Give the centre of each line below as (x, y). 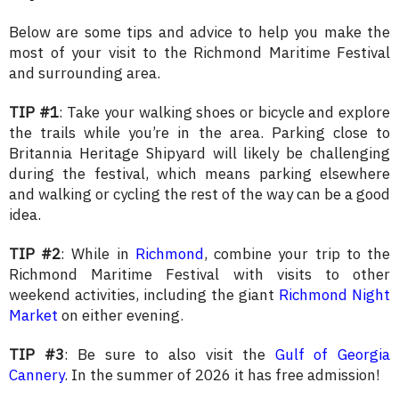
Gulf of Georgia (333, 354)
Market (33, 315)
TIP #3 (37, 354)
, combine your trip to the (297, 254)
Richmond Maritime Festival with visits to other (199, 274)
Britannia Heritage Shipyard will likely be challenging (199, 153)
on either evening (119, 315)
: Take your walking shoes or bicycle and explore (224, 112)
